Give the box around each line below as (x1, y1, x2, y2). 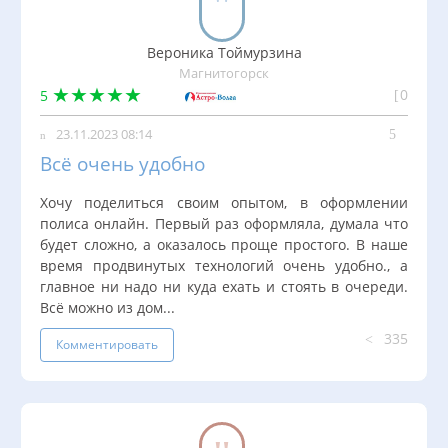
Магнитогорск (179, 64, 269, 82)
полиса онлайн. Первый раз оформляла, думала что (40, 213, 408, 233)
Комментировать (56, 335, 158, 353)
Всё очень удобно (40, 149, 205, 177)
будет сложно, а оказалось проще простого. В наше (40, 234, 408, 254)
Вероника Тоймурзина (146, 42, 302, 62)
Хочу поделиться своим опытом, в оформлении (40, 192, 408, 212)
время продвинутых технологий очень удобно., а (40, 255, 408, 275)
